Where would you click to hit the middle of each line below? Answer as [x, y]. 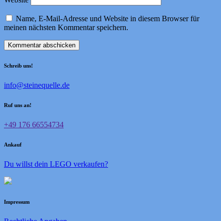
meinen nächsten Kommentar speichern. [66, 28]
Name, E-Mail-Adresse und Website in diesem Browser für [108, 19]
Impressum [17, 202]
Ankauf [13, 145]
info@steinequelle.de [37, 85]
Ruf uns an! [18, 105]
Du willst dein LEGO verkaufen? [56, 164]
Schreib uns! [18, 66]
